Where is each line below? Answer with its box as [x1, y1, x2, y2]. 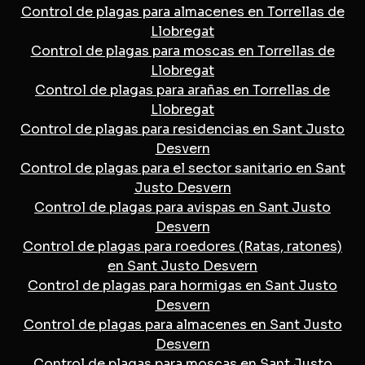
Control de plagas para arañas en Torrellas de [35, 81, 330, 99]
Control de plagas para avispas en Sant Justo [34, 198, 331, 216]
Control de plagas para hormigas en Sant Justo [28, 276, 337, 294]
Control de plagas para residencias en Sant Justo [20, 120, 345, 138]
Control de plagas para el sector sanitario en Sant [20, 159, 345, 177]
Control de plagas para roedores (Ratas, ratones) [23, 237, 342, 255]
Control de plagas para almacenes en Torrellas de [20, 2, 345, 20]
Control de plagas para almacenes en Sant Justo [23, 315, 342, 333]
